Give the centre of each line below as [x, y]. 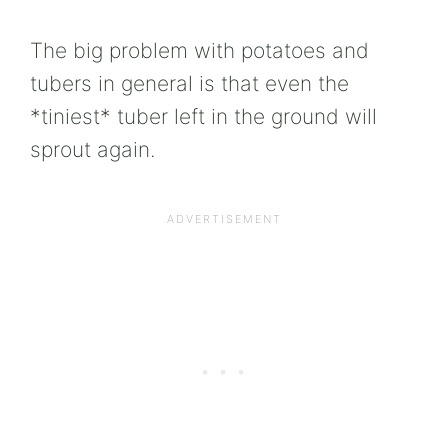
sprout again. [92, 149]
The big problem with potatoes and [199, 50]
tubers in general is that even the [189, 83]
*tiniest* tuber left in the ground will [203, 116]
